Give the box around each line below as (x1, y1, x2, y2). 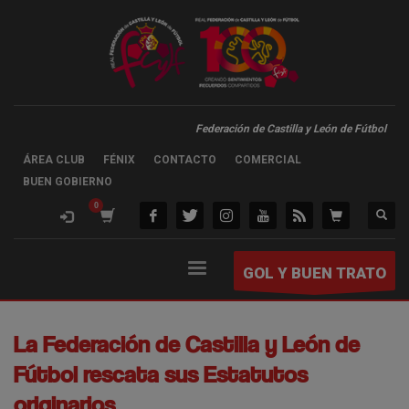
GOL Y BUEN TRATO (242, 264, 386, 282)
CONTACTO (153, 153, 216, 166)
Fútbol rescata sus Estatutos (14, 360, 308, 388)
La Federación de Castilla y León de (14, 330, 360, 358)
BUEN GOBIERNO (23, 175, 112, 188)
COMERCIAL (235, 153, 301, 166)
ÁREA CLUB (23, 153, 85, 166)
